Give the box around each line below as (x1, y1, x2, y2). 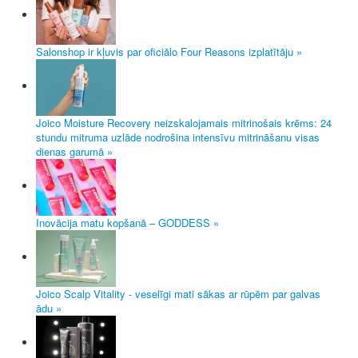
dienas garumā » (36, 143, 113, 159)
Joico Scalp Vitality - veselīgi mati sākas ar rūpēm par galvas (36, 285, 320, 301)
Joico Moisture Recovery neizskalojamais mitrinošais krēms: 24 (36, 114, 332, 130)
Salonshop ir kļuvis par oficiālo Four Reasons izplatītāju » (36, 43, 302, 59)
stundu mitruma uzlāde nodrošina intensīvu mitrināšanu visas (36, 129, 320, 145)
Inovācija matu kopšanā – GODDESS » (36, 214, 219, 230)
